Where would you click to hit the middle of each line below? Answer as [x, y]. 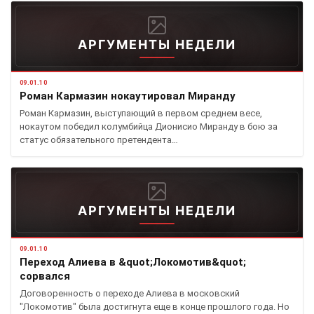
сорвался [45, 276]
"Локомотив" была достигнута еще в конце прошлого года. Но [155, 307]
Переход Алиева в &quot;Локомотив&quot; [133, 262]
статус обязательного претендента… [99, 140]
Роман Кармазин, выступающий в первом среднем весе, [141, 113]
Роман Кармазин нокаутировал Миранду [128, 96]
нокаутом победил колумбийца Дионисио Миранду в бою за [149, 127]
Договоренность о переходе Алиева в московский [130, 293]
